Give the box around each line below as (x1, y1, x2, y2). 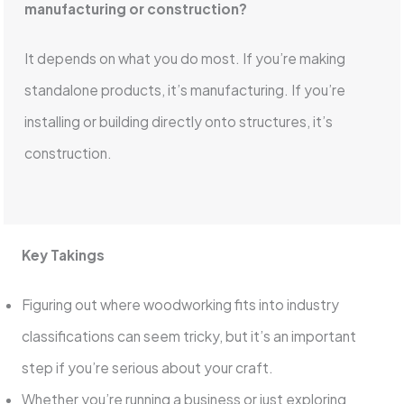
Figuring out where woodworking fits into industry (21, 295, 339, 313)
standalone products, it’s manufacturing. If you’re (24, 81, 346, 99)
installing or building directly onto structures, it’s (24, 113, 334, 131)
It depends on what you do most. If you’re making (24, 50, 346, 68)
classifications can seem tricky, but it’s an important (21, 326, 356, 344)
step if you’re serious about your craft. (21, 358, 273, 376)
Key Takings (21, 245, 105, 263)
